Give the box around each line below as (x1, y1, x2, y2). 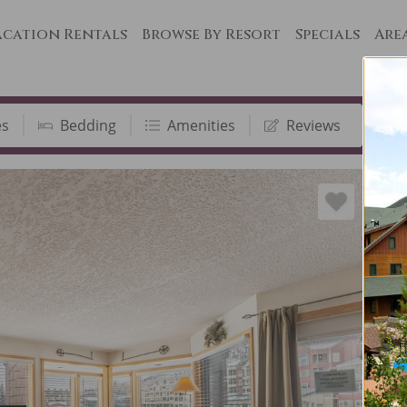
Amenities (167, 115, 235, 135)
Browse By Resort (142, 25, 281, 45)
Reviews (286, 115, 341, 135)
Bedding (60, 115, 116, 135)
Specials (295, 25, 360, 45)
